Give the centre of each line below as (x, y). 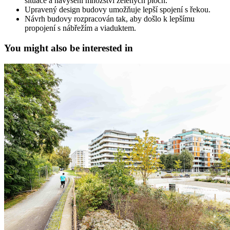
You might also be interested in (69, 48)
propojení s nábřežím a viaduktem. (80, 28)
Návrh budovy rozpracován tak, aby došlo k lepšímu (110, 19)
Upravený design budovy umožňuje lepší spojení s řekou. (118, 10)
